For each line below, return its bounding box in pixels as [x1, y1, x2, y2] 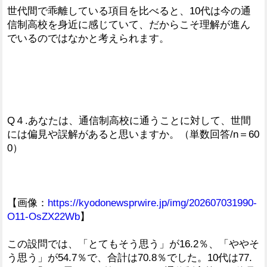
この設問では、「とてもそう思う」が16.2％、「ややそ [7, 238, 259, 250]
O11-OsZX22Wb [7, 210, 80, 222]
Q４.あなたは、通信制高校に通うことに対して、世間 [7, 114, 251, 126]
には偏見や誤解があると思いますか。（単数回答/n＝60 [7, 128, 259, 140]
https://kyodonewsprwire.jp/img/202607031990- [48, 197, 257, 209]
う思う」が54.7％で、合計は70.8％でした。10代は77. [7, 252, 252, 263]
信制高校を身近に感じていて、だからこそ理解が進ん [7, 18, 250, 30]
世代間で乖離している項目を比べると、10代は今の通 [7, 5, 251, 17]
